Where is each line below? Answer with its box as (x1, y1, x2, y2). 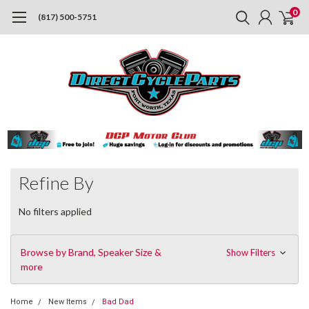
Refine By (19, 171, 94, 194)
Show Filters (226, 246, 277, 258)
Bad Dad (102, 297, 134, 306)
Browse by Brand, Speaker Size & (21, 246, 161, 258)
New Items (48, 297, 87, 306)
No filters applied (19, 205, 92, 217)
